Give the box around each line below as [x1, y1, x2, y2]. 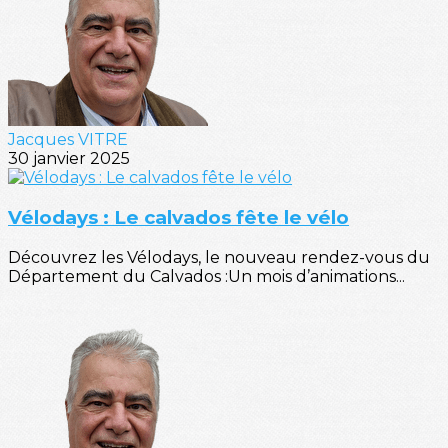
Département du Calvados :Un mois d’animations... [8, 266, 405, 286]
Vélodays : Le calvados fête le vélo [8, 206, 349, 230]
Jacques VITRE [8, 130, 128, 150]
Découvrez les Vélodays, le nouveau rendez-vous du [8, 247, 430, 267]
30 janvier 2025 [8, 149, 130, 169]
